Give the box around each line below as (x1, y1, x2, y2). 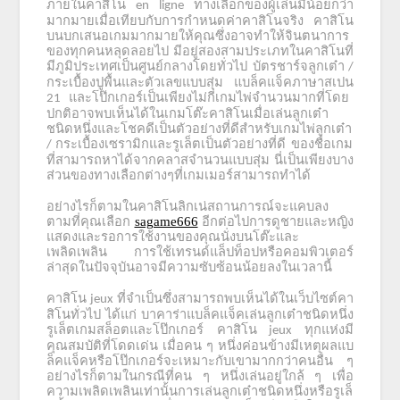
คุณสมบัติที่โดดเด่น (46, 338, 159, 354)
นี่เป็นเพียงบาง (273, 153, 354, 168)
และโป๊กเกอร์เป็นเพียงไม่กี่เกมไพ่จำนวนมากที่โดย (68, 90, 349, 105)
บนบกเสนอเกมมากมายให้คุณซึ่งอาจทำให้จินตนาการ (46, 29, 350, 44)
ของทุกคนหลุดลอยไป (46, 44, 170, 59)
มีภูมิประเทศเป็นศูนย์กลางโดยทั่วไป (46, 59, 248, 74)
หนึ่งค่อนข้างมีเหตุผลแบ (217, 338, 354, 354)
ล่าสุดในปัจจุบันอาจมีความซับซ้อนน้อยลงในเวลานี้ (46, 260, 333, 275)
